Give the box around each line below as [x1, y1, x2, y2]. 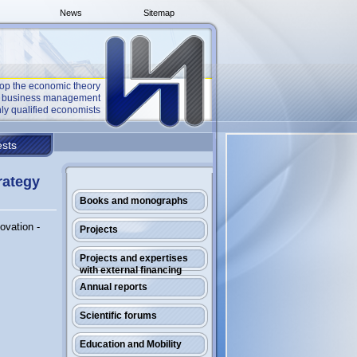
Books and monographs [80, 195, 188, 206]
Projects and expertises [80, 253, 188, 264]
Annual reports [80, 281, 147, 292]
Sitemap [143, 8, 175, 18]
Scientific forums [80, 310, 157, 321]
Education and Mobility [80, 339, 182, 350]
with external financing [80, 265, 182, 276]
